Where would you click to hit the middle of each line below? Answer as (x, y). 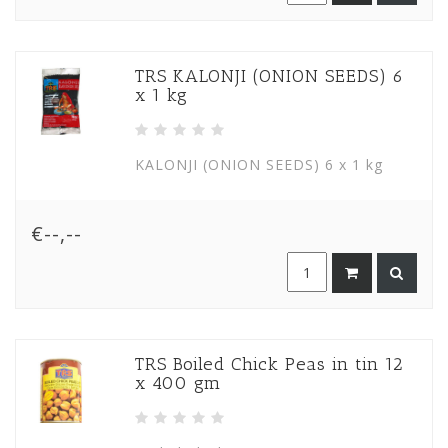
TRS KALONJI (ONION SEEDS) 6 (269, 76)
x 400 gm (178, 382)
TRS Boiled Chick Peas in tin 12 (269, 363)
